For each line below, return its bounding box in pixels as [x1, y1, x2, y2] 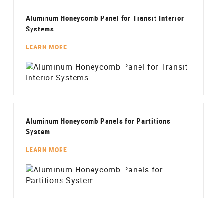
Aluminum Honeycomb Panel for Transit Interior [25, 13, 184, 23]
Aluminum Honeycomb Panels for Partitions [25, 116, 170, 125]
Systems [25, 24, 54, 33]
